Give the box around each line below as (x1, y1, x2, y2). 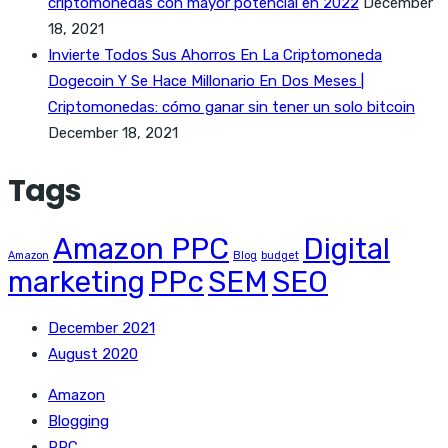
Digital (303, 231, 390, 266)
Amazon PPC (53, 231, 229, 266)
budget (261, 248, 299, 262)
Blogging (48, 411, 109, 430)
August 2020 (48, 344, 138, 363)
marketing (8, 264, 145, 299)
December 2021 (48, 318, 155, 337)
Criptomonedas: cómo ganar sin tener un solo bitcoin (48, 98, 415, 116)
